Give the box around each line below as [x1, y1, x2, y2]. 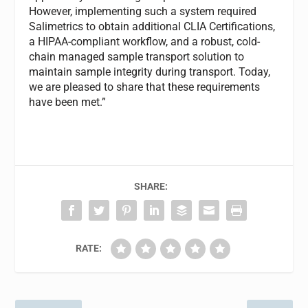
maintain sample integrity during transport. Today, [29, 65, 271, 78]
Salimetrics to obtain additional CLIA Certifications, [29, 19, 276, 33]
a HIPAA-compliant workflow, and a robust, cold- [29, 34, 261, 48]
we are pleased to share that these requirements [29, 80, 261, 93]
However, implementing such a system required [29, 4, 257, 18]
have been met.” [29, 95, 107, 109]
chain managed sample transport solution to [29, 49, 245, 63]
